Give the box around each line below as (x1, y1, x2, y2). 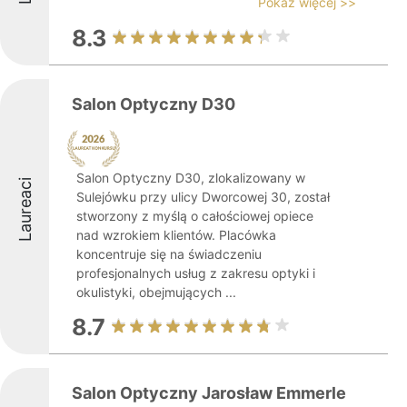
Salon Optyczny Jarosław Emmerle (72, 383, 346, 402)
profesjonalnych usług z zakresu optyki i (76, 265, 315, 281)
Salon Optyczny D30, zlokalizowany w (76, 170, 305, 185)
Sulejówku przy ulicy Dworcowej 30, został (76, 189, 330, 204)
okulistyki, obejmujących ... (76, 284, 236, 300)
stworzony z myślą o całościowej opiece (76, 208, 313, 223)
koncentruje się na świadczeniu (76, 246, 262, 262)
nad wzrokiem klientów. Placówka (76, 227, 276, 243)
